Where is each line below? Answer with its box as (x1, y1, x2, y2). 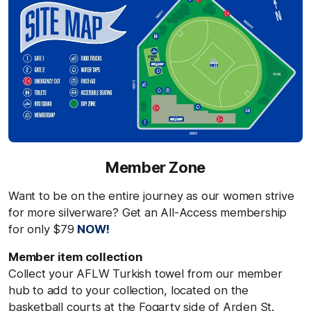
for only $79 (8, 221, 78, 236)
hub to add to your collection (8, 283, 165, 297)
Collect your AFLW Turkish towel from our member (8, 266, 283, 280)
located (170, 283, 211, 297)
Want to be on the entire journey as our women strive (8, 188, 294, 203)
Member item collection (8, 249, 143, 264)
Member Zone (106, 158, 205, 176)
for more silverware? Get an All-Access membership (8, 205, 287, 219)
